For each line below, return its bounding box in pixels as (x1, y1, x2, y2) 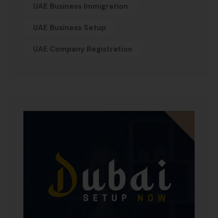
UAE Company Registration (33, 44, 132, 54)
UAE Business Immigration (33, 1, 128, 12)
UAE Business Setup (33, 23, 106, 33)
